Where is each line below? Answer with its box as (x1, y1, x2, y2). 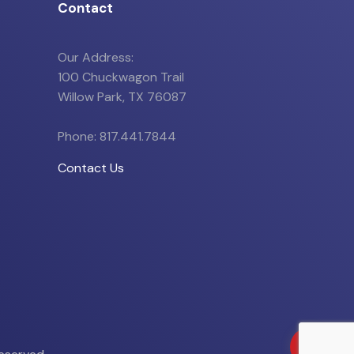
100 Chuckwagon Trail (57, 69, 184, 86)
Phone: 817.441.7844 (57, 128, 176, 145)
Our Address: (57, 49, 134, 66)
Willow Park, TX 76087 (57, 88, 186, 106)
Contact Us (57, 160, 124, 177)
